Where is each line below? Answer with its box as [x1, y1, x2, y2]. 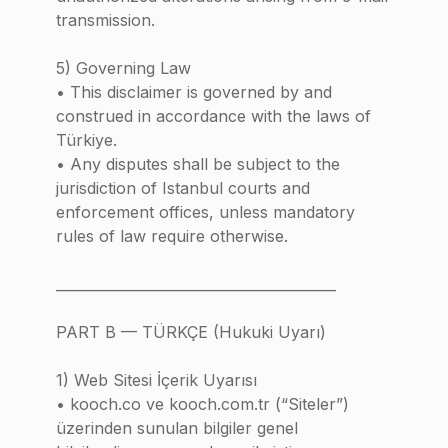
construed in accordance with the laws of [56, 106, 371, 126]
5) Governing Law [56, 58, 191, 78]
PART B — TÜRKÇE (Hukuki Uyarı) [56, 322, 326, 342]
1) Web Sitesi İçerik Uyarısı [56, 370, 257, 390]
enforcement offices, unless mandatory [56, 202, 355, 222]
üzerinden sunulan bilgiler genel [56, 418, 298, 438]
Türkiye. [56, 130, 117, 150]
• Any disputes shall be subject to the [56, 154, 340, 174]
